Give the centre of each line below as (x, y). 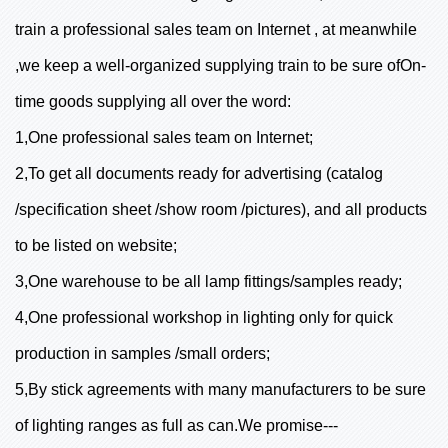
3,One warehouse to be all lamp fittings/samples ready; (208, 281)
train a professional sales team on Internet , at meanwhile (216, 29)
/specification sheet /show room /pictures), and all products (221, 209)
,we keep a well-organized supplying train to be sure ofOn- (220, 65)
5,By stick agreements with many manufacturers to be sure (220, 389)
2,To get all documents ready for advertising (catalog (199, 173)
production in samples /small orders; (142, 353)
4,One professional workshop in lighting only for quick (204, 317)
